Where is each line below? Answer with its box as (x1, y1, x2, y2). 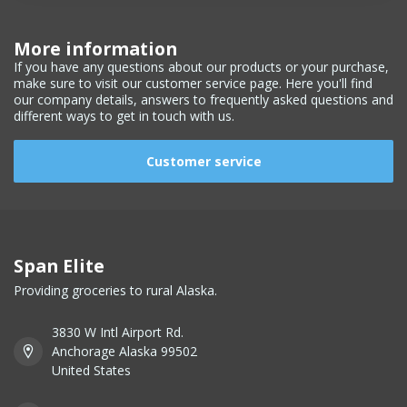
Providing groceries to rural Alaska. (14, 282, 217, 300)
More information (14, 36, 177, 62)
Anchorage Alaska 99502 (52, 342, 197, 361)
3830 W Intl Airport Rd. (52, 323, 184, 342)
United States (52, 362, 131, 380)
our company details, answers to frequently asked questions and (14, 91, 393, 109)
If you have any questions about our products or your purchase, (14, 58, 389, 76)
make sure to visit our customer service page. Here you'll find (14, 74, 372, 93)
